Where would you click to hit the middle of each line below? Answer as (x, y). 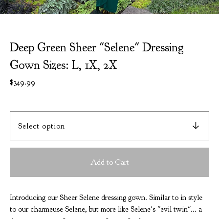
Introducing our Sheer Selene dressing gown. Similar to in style (106, 197)
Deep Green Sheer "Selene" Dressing (97, 47)
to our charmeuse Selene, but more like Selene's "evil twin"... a (106, 209)
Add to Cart (109, 162)
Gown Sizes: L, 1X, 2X (64, 65)
